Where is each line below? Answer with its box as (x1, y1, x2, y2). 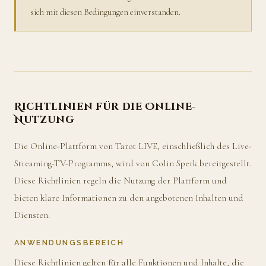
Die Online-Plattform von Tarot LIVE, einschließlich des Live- (14, 141, 252, 152)
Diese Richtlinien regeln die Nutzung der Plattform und (14, 175, 227, 186)
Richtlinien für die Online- (14, 100, 197, 114)
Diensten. (14, 210, 50, 221)
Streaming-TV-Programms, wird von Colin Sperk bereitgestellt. (14, 158, 251, 169)
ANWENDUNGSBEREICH (14, 238, 125, 248)
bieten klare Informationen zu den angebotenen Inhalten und (14, 192, 243, 204)
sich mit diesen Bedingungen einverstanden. (30, 6, 180, 17)
